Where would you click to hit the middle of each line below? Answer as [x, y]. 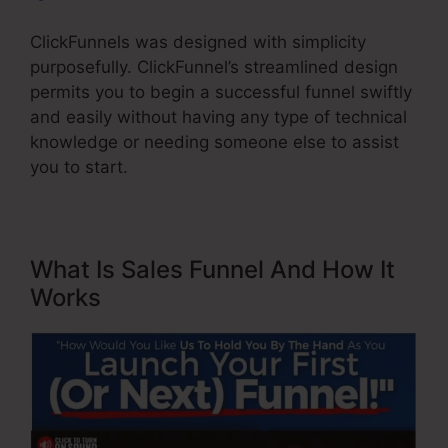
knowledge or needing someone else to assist [214, 141]
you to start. [79, 166]
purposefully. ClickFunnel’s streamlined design [214, 66]
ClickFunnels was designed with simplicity [198, 41]
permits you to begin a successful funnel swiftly [221, 91]
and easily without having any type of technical [218, 116]
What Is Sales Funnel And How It [212, 269]
